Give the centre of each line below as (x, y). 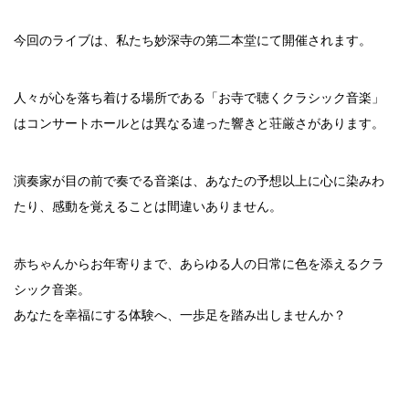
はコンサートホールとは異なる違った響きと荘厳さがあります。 (199, 123)
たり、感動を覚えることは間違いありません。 (148, 206)
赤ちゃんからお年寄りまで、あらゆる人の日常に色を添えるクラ (199, 263)
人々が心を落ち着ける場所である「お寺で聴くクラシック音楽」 (199, 97)
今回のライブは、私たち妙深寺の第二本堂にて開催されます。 (193, 40)
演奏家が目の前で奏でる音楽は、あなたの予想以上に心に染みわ (199, 180)
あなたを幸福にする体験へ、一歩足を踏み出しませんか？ (180, 315)
